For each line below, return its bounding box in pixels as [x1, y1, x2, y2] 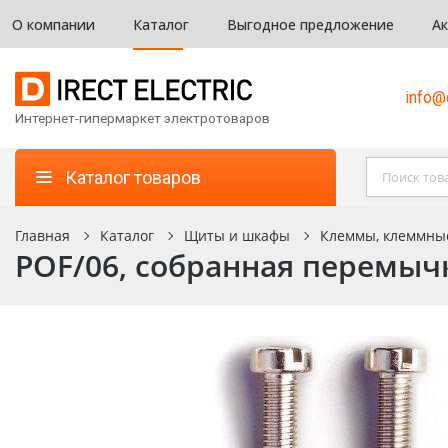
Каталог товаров [65, 166, 201, 188]
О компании [12, 14, 95, 34]
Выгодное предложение [227, 14, 394, 34]
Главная [15, 226, 70, 245]
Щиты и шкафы [184, 226, 290, 245]
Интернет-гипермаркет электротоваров [15, 110, 270, 126]
